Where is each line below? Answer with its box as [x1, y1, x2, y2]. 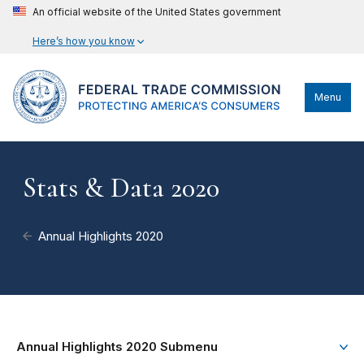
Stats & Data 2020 [23, 171, 219, 205]
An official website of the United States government [32, 6, 281, 18]
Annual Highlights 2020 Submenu [16, 340, 218, 354]
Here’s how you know [32, 35, 135, 47]
